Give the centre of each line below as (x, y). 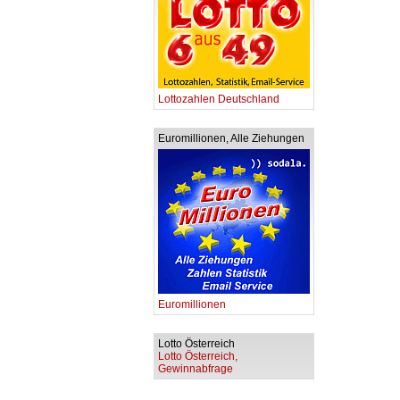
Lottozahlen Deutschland (219, 99)
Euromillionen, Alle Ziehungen (231, 138)
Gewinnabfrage (196, 369)
